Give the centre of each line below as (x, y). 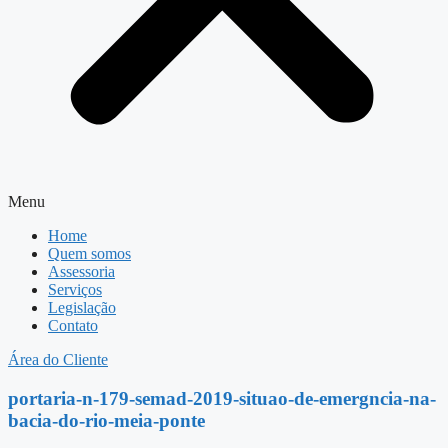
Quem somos (89, 253)
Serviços (75, 289)
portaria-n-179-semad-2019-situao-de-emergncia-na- (222, 398)
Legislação (82, 307)
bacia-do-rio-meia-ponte (106, 420)
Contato (73, 325)
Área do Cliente (58, 359)
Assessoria (81, 271)
